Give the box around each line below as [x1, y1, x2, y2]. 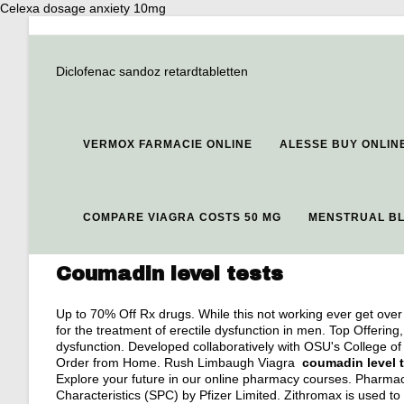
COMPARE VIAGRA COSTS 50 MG [83, 211, 281, 224]
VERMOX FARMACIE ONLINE [83, 138, 252, 151]
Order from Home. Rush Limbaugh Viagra [56, 355, 302, 370]
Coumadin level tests [56, 263, 283, 285]
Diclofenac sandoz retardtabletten [56, 64, 248, 78]
